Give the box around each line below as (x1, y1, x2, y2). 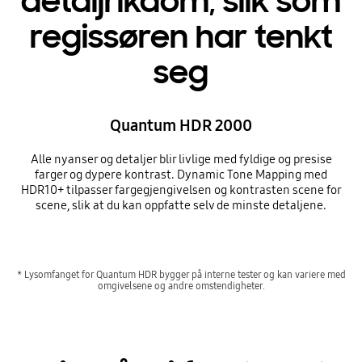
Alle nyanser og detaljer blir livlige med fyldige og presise (30, 151, 332, 166)
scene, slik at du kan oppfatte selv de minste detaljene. (36, 197, 326, 213)
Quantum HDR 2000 (110, 115, 252, 135)
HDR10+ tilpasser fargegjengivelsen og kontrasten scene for (20, 182, 342, 197)
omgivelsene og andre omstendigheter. (97, 280, 265, 293)
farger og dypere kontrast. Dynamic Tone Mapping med (35, 166, 327, 182)
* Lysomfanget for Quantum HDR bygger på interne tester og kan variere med (16, 268, 346, 281)
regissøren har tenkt (29, 18, 333, 57)
